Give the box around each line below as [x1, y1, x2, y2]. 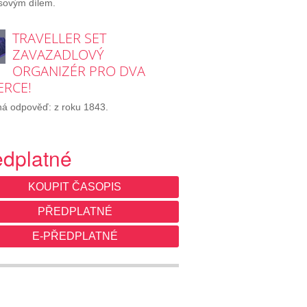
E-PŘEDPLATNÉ [32, 230, 118, 242]
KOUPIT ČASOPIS [28, 180, 122, 193]
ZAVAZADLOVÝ [12, 45, 104, 64]
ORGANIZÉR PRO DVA [12, 61, 145, 80]
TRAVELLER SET [12, 28, 106, 47]
